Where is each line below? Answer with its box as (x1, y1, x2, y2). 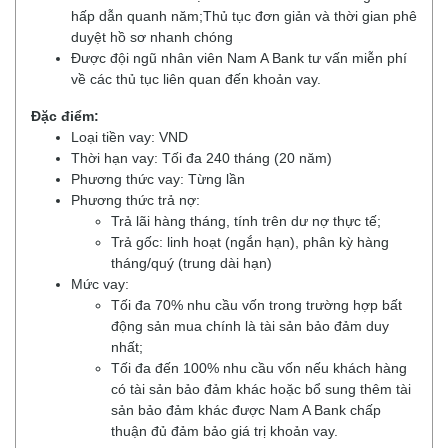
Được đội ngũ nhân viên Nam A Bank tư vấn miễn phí (71, 50, 407, 66)
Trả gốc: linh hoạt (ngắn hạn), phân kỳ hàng (111, 234, 389, 250)
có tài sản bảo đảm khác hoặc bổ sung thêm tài (111, 381, 411, 397)
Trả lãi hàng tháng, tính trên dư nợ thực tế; (111, 213, 381, 229)
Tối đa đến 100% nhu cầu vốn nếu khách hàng (111, 360, 407, 376)
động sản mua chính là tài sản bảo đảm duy (111, 318, 389, 334)
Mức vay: (71, 276, 129, 292)
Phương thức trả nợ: (71, 192, 200, 208)
